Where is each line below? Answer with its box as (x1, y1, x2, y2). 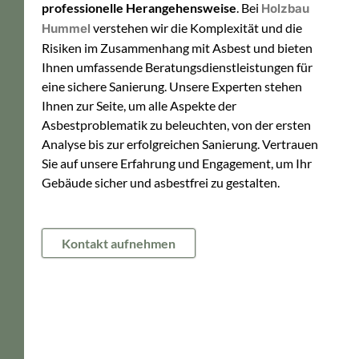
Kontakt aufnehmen (62, 236, 176, 252)
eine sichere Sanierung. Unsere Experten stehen (42, 78, 303, 94)
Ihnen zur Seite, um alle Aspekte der (42, 97, 237, 113)
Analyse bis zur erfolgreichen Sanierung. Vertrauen (42, 135, 319, 151)
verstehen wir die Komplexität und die (91, 19, 303, 35)
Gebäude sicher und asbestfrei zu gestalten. (42, 174, 280, 190)
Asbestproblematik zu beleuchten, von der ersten (42, 116, 312, 132)
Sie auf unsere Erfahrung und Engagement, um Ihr (42, 155, 313, 171)
